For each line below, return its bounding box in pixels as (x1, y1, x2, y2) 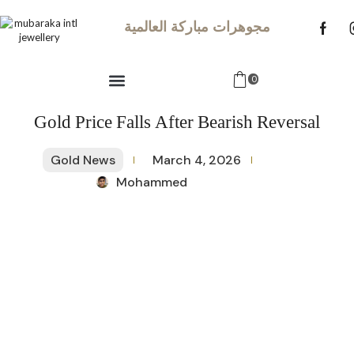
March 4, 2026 (152, 152, 241, 168)
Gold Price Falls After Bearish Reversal (34, 107, 320, 138)
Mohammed (116, 174, 187, 190)
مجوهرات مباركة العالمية (124, 19, 271, 35)
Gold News (50, 152, 115, 168)
